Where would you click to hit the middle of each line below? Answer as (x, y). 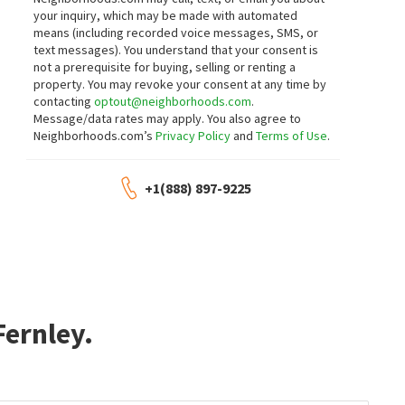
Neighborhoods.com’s (95, 136)
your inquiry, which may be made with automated (166, 15)
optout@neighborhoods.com (173, 101)
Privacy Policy (193, 136)
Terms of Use (292, 136)
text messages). (79, 50)
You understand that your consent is (221, 50)
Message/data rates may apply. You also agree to (168, 118)
